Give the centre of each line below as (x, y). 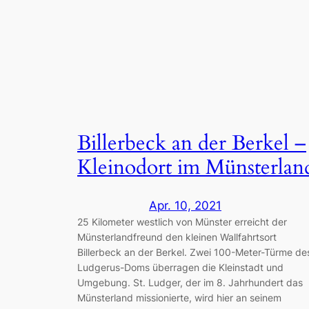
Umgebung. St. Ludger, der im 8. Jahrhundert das (190, 283)
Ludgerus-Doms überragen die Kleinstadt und (180, 268)
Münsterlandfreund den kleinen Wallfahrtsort (177, 237)
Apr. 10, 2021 (185, 206)
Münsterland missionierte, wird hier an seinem (179, 298)
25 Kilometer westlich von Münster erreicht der (182, 222)
